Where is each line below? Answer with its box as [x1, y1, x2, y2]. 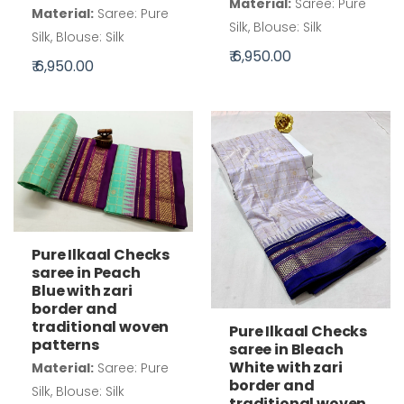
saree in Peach [32, 262, 141, 284]
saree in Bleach [229, 339, 344, 361]
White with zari [229, 357, 343, 379]
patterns [32, 335, 99, 356]
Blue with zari [32, 280, 133, 302]
